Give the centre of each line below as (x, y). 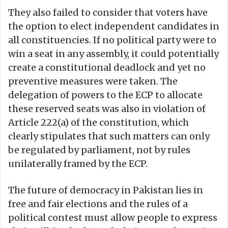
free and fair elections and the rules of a (98, 204)
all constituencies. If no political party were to (112, 40)
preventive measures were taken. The (93, 81)
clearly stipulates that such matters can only (109, 136)
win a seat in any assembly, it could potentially (113, 54)
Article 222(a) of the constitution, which (98, 123)
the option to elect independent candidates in (114, 26)
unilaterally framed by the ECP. (78, 164)
